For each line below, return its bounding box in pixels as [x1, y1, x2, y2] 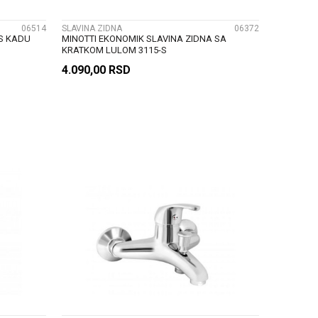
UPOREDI [143, 236, 177, 246]
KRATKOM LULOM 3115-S [61, 44, 167, 55]
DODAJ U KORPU [141, 132, 217, 144]
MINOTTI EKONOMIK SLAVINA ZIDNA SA [61, 33, 226, 44]
